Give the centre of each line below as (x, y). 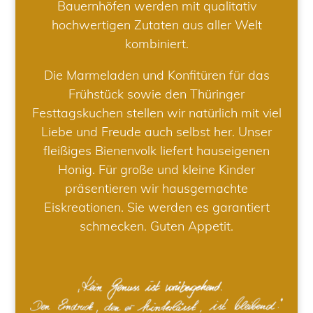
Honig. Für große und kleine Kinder (156, 170)
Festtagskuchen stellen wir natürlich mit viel (156, 113)
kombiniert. (156, 44)
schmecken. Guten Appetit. (156, 226)
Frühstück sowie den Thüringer (156, 94)
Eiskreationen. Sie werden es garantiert (156, 208)
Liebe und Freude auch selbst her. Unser (156, 132)
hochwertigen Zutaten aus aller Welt (156, 25)
